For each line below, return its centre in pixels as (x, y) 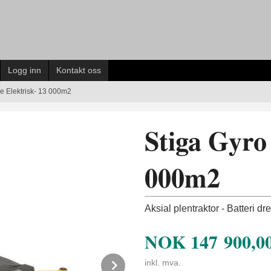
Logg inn (24, 70)
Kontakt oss (79, 70)
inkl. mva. (163, 263)
